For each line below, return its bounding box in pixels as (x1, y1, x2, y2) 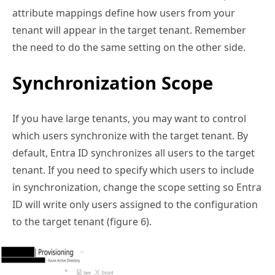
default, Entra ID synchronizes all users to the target (12, 145, 255, 160)
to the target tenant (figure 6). (12, 214, 152, 228)
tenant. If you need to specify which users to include (12, 163, 254, 177)
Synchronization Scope (12, 70, 213, 95)
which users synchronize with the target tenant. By (12, 128, 248, 142)
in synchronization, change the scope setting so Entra (12, 180, 261, 194)
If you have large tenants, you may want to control (12, 111, 246, 125)
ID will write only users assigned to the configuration (12, 197, 258, 211)
